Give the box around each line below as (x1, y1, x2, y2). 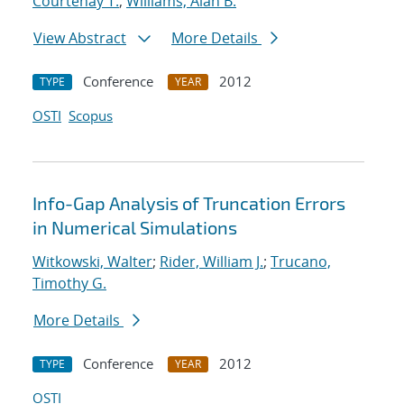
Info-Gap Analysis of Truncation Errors (32, 192, 345, 215)
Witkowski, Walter (32, 252, 152, 272)
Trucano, (271, 252, 331, 272)
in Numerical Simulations (32, 216, 237, 239)
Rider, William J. (160, 252, 263, 272)
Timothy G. (32, 273, 106, 294)
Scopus (69, 106, 113, 125)
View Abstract (33, 28, 126, 49)
